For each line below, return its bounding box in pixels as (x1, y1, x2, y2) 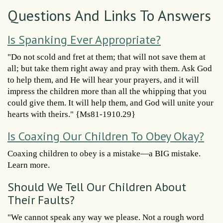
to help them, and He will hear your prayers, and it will (7, 75, 199, 85)
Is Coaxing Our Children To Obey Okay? (7, 128, 204, 144)
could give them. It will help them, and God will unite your (7, 98, 214, 108)
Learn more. (7, 160, 50, 170)
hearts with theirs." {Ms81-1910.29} (7, 109, 135, 119)
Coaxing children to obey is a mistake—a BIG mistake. (7, 148, 201, 158)
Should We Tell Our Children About (7, 179, 186, 195)
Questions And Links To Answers (7, 5, 211, 25)
